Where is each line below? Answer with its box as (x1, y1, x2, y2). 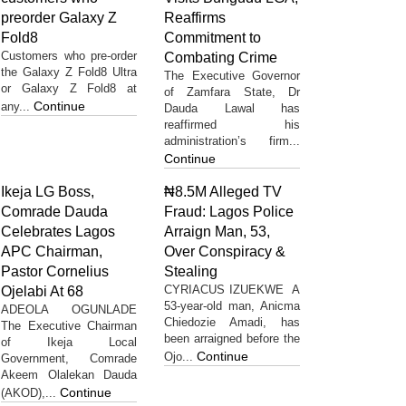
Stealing (164, 263, 217, 279)
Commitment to (164, 29, 261, 45)
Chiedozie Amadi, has (164, 314, 300, 329)
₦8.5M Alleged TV (164, 183, 282, 199)
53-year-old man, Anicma (164, 298, 300, 313)
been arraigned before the (164, 331, 300, 345)
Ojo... (164, 349, 197, 363)
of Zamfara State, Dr (164, 84, 300, 99)
